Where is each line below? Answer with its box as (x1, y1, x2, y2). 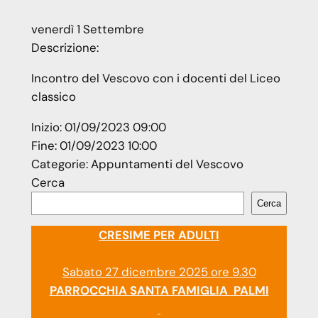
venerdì (31, 21, 74, 38)
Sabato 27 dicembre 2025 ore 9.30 (62, 263, 256, 280)
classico (31, 89, 76, 105)
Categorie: (31, 155, 91, 172)
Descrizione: (31, 40, 99, 56)
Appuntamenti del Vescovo (90, 155, 243, 172)
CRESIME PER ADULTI (99, 226, 219, 243)
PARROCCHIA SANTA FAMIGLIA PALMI (49, 282, 269, 298)
